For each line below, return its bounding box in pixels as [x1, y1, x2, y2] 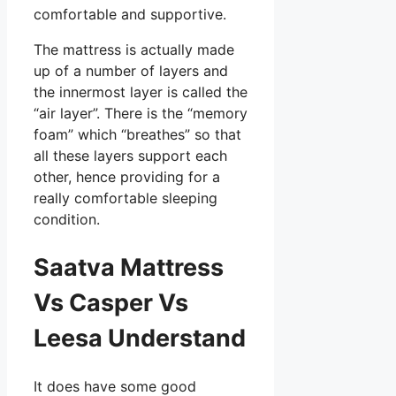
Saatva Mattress [34, 252, 224, 282]
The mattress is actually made [34, 41, 234, 59]
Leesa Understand [34, 323, 246, 353]
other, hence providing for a [34, 168, 220, 187]
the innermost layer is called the [34, 83, 247, 102]
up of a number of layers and [34, 62, 228, 80]
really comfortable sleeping [34, 189, 217, 208]
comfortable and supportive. [34, 5, 226, 24]
